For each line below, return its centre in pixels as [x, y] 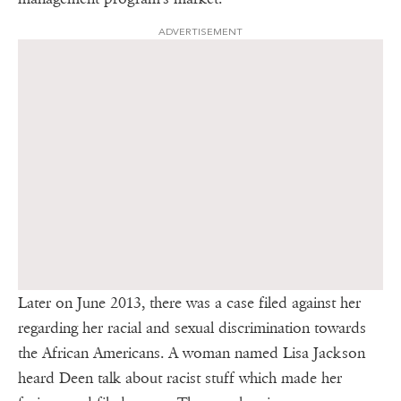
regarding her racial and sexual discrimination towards [192, 328]
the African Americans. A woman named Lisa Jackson [192, 353]
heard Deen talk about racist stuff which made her [180, 378]
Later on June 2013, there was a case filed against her [189, 303]
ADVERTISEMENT [200, 31]
